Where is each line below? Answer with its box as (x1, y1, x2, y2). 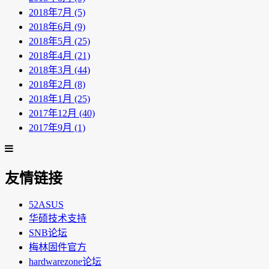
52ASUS (29, 199, 64, 210)
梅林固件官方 (29, 241, 86, 252)
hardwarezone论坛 (29, 256, 101, 267)
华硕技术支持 (29, 213, 86, 223)
